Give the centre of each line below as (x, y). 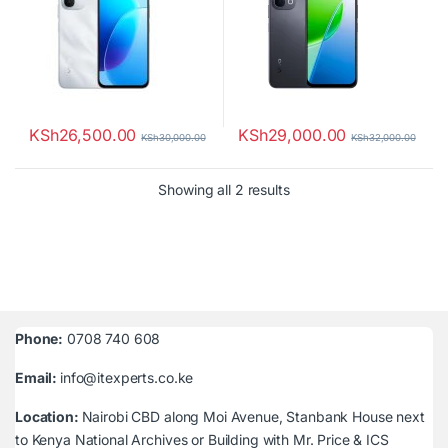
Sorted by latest (340, 189)
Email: (38, 378)
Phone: (39, 339)
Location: (48, 417)
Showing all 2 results (224, 190)
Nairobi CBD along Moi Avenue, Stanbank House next (253, 417)
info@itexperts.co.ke (127, 378)
